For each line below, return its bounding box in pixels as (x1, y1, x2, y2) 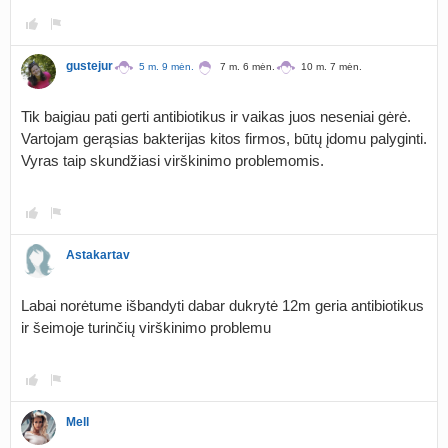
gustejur (66, 59, 113, 73)
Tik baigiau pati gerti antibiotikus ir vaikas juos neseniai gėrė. (21, 108, 411, 125)
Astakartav (66, 248, 130, 262)
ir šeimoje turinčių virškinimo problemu (21, 319, 271, 336)
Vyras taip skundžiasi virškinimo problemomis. (21, 152, 324, 169)
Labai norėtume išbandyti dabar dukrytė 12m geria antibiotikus (21, 297, 424, 314)
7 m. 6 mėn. (220, 61, 275, 72)
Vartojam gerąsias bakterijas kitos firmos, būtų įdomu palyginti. (21, 130, 427, 147)
